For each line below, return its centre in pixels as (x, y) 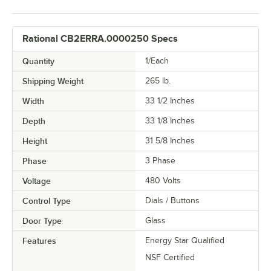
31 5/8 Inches (170, 140)
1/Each (157, 60)
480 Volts (163, 180)
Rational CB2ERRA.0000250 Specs (100, 38)
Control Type (47, 201)
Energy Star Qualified (185, 240)
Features (39, 240)
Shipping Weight (53, 81)
